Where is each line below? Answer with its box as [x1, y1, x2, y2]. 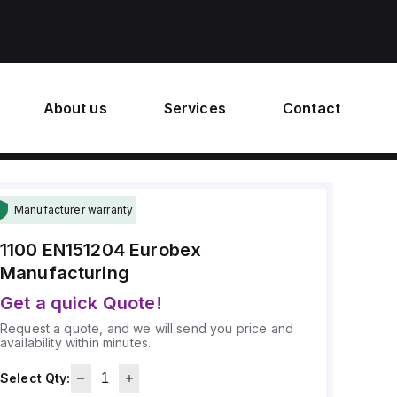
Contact [282, 99, 340, 117]
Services [163, 99, 226, 117]
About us [43, 99, 107, 117]
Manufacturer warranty [13, 203, 134, 216]
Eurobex [129, 239, 202, 261]
